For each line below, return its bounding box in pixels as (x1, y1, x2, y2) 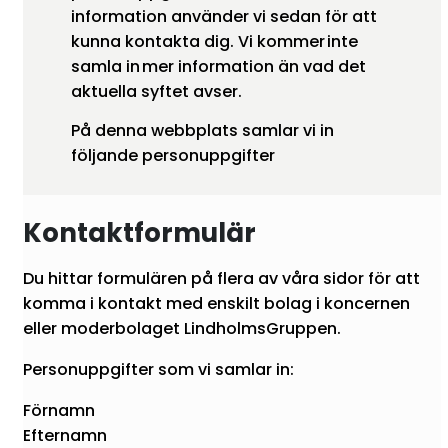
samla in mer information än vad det (71, 55, 366, 79)
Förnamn (23, 398, 95, 422)
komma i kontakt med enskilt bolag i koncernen (23, 291, 410, 315)
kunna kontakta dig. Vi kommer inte (71, 30, 358, 54)
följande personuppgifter (71, 144, 275, 168)
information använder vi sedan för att (71, 5, 377, 29)
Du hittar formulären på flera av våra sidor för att (23, 266, 420, 290)
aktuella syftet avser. (71, 80, 242, 104)
